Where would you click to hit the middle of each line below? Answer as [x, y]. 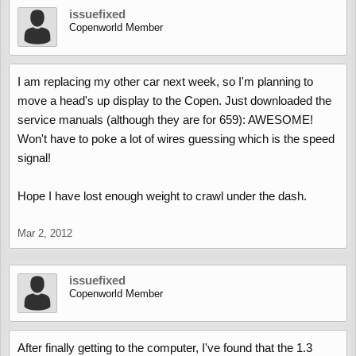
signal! [34, 158]
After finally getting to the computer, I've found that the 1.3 [165, 348]
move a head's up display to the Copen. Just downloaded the [174, 101]
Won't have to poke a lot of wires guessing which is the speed [176, 139]
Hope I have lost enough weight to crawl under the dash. [162, 196]
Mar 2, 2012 [45, 233]
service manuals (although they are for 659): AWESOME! [165, 120]
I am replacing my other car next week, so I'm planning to [165, 81]
